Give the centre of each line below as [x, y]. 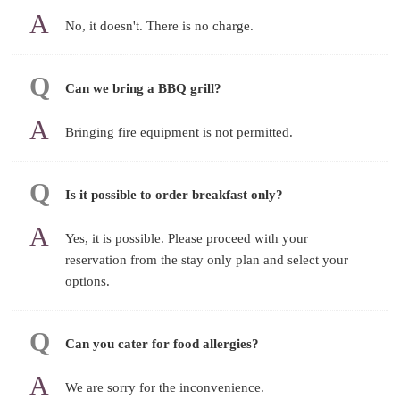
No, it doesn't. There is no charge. [160, 25]
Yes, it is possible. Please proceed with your [187, 238]
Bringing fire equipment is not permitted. [179, 132]
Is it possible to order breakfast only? [175, 194]
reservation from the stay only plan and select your [207, 259]
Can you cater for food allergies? [162, 343]
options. [88, 281]
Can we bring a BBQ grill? [144, 88]
